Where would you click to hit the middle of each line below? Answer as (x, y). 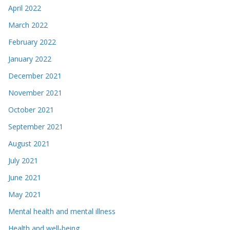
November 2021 (35, 92)
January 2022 (30, 59)
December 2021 (35, 75)
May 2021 (25, 194)
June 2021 (25, 177)
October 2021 (31, 109)
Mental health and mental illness (62, 211)
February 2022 (32, 42)
